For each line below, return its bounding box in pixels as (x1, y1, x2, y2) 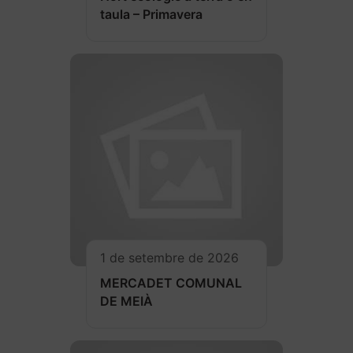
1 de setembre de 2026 (100, 250, 239, 266)
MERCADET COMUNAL (100, 275, 242, 292)
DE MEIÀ (100, 293, 153, 310)
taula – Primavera (100, 6, 203, 23)
